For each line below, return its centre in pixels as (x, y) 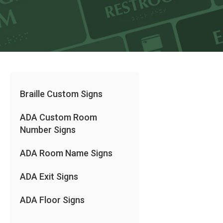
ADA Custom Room (58, 117)
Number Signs (48, 130)
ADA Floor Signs (52, 200)
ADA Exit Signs (49, 176)
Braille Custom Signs (61, 94)
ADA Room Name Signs (66, 153)
